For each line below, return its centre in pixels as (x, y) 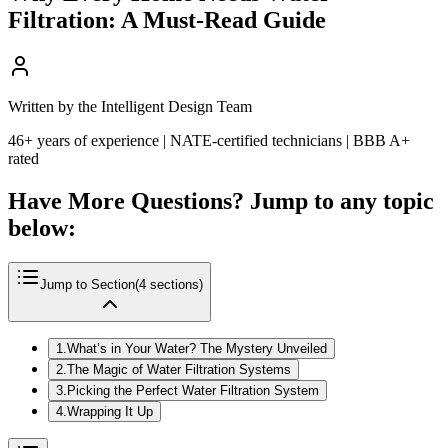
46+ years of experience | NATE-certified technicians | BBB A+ (209, 140)
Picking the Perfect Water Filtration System (193, 390)
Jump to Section (87, 284)
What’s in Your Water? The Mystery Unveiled (197, 348)
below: (42, 227)
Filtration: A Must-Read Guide (167, 19)
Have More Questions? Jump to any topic (221, 200)
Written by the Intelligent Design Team (130, 106)
